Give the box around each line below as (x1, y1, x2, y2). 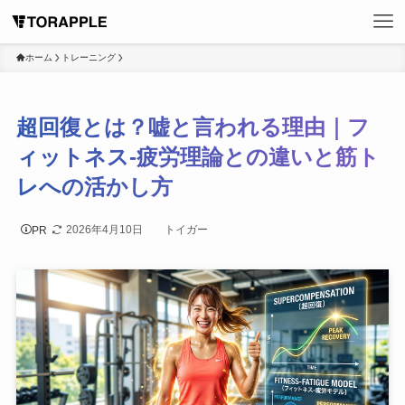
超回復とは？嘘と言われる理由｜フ (15, 115, 370, 140)
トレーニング (61, 52, 116, 62)
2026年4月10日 (65, 223, 143, 237)
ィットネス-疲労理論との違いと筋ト (15, 145, 380, 170)
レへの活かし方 (15, 174, 173, 200)
